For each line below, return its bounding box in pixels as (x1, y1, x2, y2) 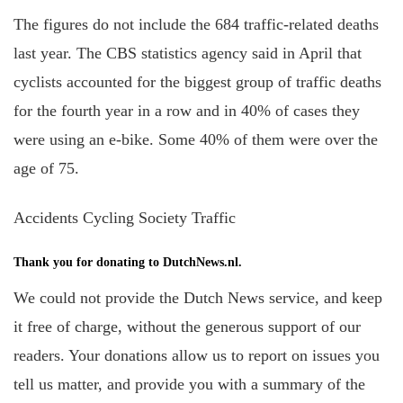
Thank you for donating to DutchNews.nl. (13, 254, 242, 269)
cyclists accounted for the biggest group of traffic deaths (13, 73, 381, 91)
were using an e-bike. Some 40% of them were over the (13, 130, 378, 148)
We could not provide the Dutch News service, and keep (13, 288, 382, 307)
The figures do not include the (13, 15, 215, 33)
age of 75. (13, 159, 79, 177)
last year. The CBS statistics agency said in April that (13, 44, 362, 62)
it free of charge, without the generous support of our (13, 317, 361, 336)
